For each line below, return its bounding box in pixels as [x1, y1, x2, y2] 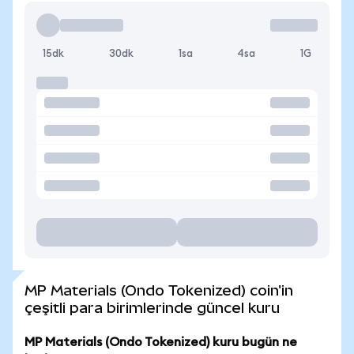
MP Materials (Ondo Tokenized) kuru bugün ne [24, 336, 297, 348]
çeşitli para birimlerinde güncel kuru [24, 299, 280, 316]
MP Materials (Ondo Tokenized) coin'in [24, 282, 293, 299]
